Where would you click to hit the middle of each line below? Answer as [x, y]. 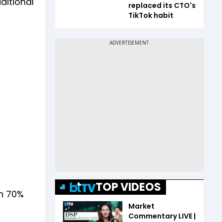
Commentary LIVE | [162, 216]
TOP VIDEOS [128, 187]
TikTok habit [151, 15]
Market [141, 206]
